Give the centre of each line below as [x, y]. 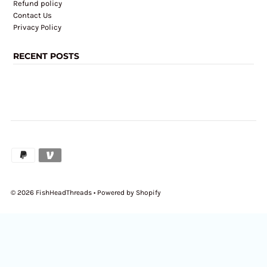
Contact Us [33, 15]
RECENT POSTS [46, 56]
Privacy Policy [38, 27]
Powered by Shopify [129, 192]
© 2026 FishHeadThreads [51, 192]
